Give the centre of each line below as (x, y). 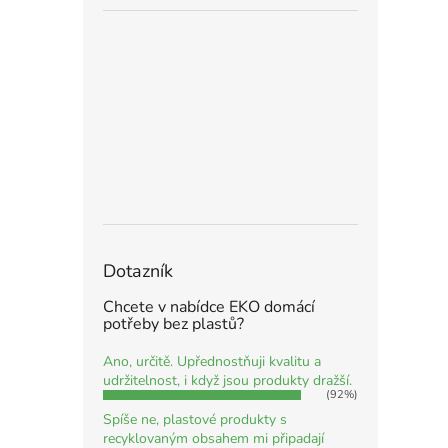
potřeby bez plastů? (173, 324)
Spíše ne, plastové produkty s (195, 420)
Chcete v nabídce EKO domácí (209, 307)
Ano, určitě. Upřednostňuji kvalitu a (212, 362)
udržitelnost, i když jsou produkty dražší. (227, 381)
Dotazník (138, 271)
